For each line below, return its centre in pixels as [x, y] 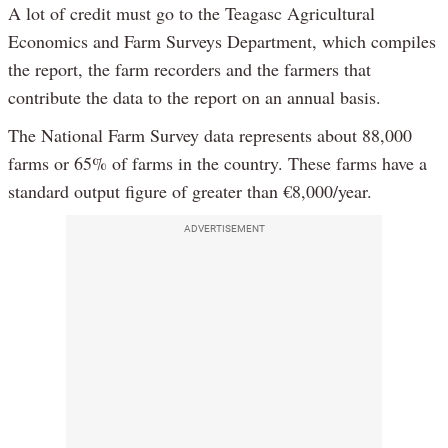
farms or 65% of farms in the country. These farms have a [217, 162]
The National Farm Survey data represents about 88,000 [210, 134]
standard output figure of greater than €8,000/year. [190, 190]
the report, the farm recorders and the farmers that [189, 68]
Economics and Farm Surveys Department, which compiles [222, 40]
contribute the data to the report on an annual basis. [194, 96]
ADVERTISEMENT [224, 228]
